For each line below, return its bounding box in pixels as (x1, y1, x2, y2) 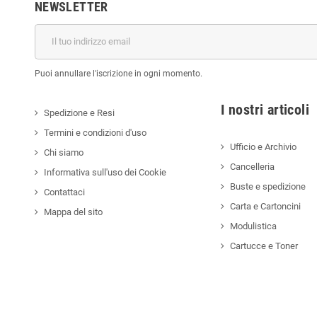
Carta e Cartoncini (230, 200, 301, 212)
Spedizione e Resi (44, 107, 115, 118)
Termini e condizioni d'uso (44, 127, 146, 138)
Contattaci (44, 186, 85, 197)
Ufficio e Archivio (230, 141, 297, 152)
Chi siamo (44, 146, 83, 158)
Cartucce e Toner (230, 240, 299, 251)
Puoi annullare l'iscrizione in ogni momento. (35, 68, 202, 79)
